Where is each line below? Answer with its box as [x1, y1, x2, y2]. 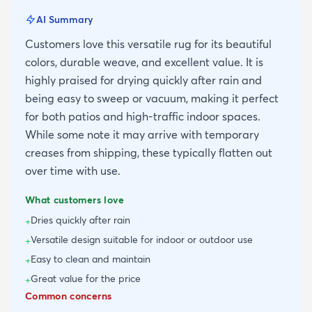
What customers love [25, 193, 125, 206]
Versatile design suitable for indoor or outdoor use [31, 233, 253, 246]
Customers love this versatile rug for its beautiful [25, 36, 272, 51]
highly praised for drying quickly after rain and [25, 72, 262, 87]
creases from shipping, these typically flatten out [25, 145, 272, 159]
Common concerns [25, 289, 112, 302]
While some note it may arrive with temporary [25, 127, 259, 141]
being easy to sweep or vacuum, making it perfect [25, 91, 279, 105]
